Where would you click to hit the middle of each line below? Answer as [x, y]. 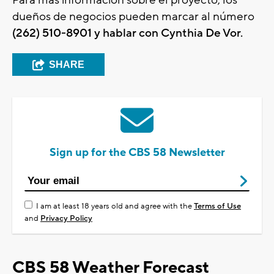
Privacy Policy [66, 219]
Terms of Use [217, 206]
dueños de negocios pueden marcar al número [133, 17]
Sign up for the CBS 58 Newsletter [137, 153]
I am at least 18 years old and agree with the [115, 206]
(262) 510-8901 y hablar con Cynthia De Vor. [128, 33]
